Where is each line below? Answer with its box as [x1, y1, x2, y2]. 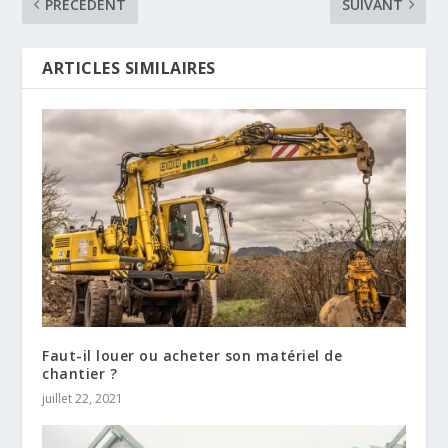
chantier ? [42, 363, 118, 383]
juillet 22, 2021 [42, 389, 124, 407]
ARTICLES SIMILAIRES [42, 56, 216, 79]
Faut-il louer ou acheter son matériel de [42, 345, 343, 365]
